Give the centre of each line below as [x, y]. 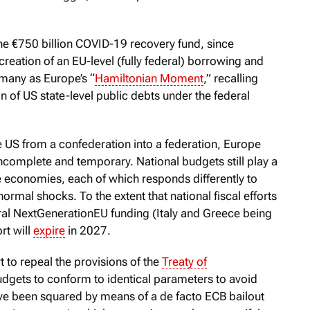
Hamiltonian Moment [149, 78]
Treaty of [184, 261]
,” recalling [231, 78]
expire [49, 230]
